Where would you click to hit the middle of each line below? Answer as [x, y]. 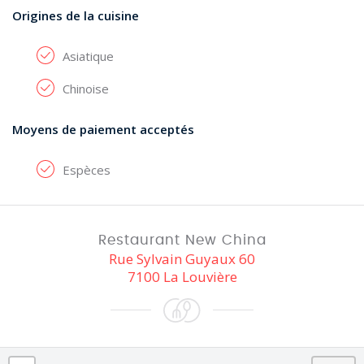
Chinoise [86, 89]
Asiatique [88, 56]
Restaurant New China [182, 240]
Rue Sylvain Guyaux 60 [182, 259]
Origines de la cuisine [76, 15]
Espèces [87, 170]
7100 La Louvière [182, 277]
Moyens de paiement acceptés [103, 129]
